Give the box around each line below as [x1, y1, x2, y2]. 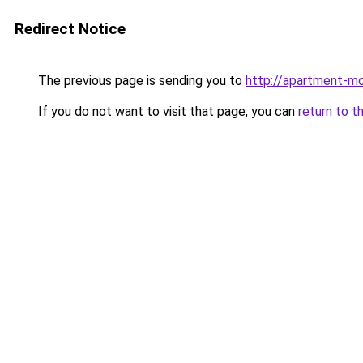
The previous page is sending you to [35, 73, 246, 88]
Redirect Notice [15, 19, 126, 38]
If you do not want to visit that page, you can [35, 104, 298, 119]
